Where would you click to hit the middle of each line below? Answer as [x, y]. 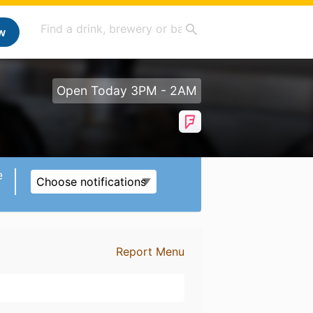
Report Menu [150, 252]
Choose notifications [91, 182]
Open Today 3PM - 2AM [127, 90]
